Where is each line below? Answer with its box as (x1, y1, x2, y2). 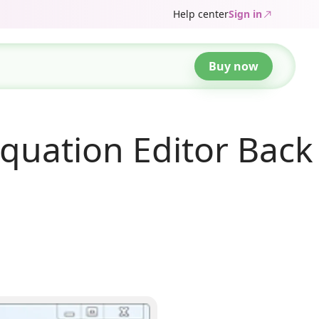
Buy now (209, 58, 258, 74)
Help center (173, 7, 229, 21)
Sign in (229, 7, 262, 21)
